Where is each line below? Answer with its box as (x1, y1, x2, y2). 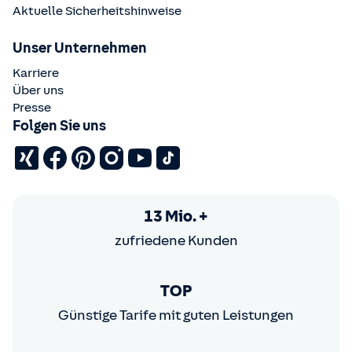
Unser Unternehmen (13, 39, 147, 56)
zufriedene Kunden (114, 233, 238, 249)
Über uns (13, 82, 64, 97)
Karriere (13, 65, 59, 80)
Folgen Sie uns (13, 117, 106, 134)
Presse (13, 100, 51, 115)
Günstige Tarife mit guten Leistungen (58, 307, 294, 324)
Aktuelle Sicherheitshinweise (13, 3, 181, 18)
